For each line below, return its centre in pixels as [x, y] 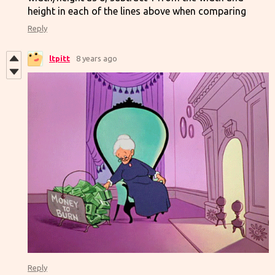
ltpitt [60, 58]
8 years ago [97, 58]
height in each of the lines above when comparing [137, 11]
